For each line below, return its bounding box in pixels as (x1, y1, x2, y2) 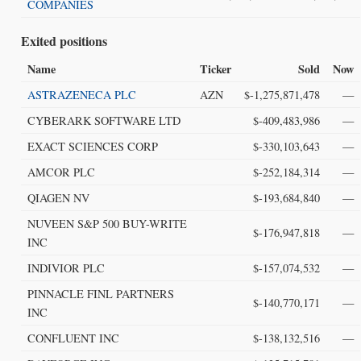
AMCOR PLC (27, 164, 95, 180)
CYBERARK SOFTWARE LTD (27, 112, 180, 128)
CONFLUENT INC (27, 330, 119, 346)
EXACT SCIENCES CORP (27, 138, 158, 154)
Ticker (199, 60, 231, 77)
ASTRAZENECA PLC (27, 86, 136, 102)
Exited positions (20, 31, 107, 51)
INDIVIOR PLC (27, 259, 105, 276)
